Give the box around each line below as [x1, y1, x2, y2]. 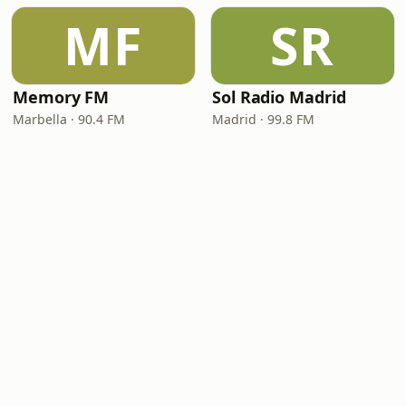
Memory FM [13, 86, 110, 108]
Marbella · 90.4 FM [13, 111, 125, 128]
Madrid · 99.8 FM [212, 111, 314, 128]
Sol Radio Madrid [212, 86, 346, 108]
